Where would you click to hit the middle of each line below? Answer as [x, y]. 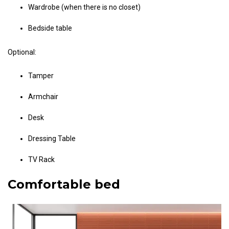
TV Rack [41, 160]
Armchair [43, 97]
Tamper [41, 76]
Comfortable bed [64, 185]
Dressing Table [52, 139]
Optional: [22, 52]
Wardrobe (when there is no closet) [84, 7]
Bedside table [50, 28]
